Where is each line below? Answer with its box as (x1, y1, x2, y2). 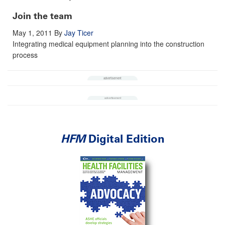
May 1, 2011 (13, 27, 52, 38)
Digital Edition (85, 132, 165, 146)
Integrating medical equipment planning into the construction (13, 38, 204, 49)
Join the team (13, 10, 72, 22)
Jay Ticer (64, 27, 93, 38)
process (13, 49, 38, 60)
